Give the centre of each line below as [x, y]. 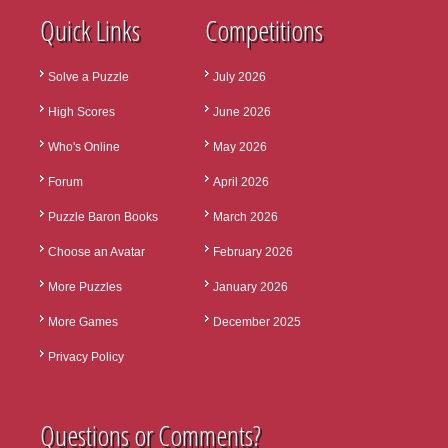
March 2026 [245, 217]
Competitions [264, 30]
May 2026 [240, 147]
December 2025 [257, 322]
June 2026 [242, 112]
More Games [83, 322]
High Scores [81, 112]
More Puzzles [85, 287]
